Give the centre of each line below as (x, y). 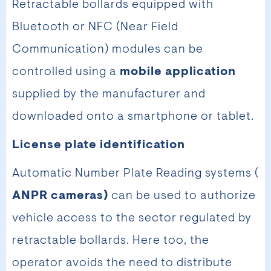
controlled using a (66, 72)
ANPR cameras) (60, 196)
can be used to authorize (182, 196)
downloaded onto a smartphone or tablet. (133, 117)
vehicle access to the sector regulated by (132, 219)
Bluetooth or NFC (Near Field (95, 28)
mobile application (178, 72)
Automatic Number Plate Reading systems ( (135, 174)
